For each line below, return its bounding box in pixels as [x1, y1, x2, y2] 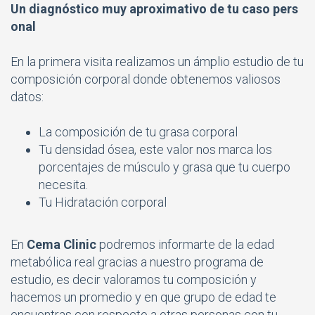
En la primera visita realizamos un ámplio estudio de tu [11, 53, 304, 69]
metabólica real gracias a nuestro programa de [11, 254, 264, 269]
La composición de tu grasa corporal [39, 124, 238, 139]
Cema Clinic [27, 236, 96, 252]
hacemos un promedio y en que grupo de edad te [11, 289, 276, 304]
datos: [11, 89, 44, 104]
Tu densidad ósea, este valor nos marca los [39, 141, 272, 157]
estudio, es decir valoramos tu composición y [11, 271, 257, 287]
